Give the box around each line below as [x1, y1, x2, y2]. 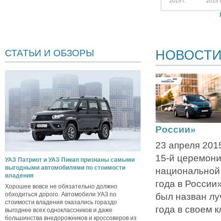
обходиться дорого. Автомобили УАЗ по [5, 191, 116, 198]
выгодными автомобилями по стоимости [5, 164, 125, 172]
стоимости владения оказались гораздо [5, 199, 117, 206]
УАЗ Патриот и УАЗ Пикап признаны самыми [5, 156, 135, 164]
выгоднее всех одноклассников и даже [5, 207, 112, 214]
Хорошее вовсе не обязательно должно [5, 183, 117, 190]
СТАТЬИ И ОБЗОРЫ [5, 48, 94, 59]
